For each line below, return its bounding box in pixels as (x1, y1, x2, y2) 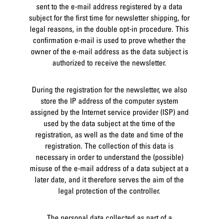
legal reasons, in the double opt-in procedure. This (30, 24, 189, 34)
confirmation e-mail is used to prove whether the (33, 35, 186, 45)
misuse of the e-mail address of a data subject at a (30, 163, 189, 174)
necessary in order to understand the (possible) (35, 152, 183, 162)
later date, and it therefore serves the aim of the (35, 175, 184, 185)
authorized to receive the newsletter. (52, 58, 167, 68)
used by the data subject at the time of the (44, 118, 175, 129)
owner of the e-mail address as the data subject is (30, 46, 188, 57)
